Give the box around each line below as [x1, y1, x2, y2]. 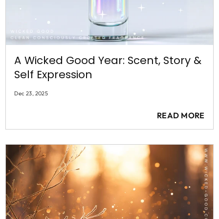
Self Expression [14, 66, 93, 82]
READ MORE [156, 110, 205, 120]
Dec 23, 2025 [14, 90, 48, 97]
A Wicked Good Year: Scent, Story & [14, 52, 202, 68]
